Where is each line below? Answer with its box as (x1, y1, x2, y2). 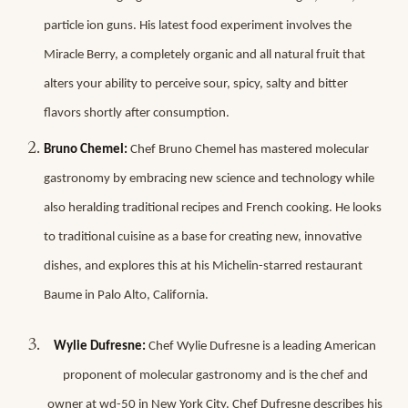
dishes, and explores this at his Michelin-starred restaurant (44, 260, 362, 273)
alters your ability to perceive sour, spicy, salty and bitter (44, 77, 348, 91)
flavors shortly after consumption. (44, 107, 229, 120)
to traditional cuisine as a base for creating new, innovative (44, 230, 362, 244)
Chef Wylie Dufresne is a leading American (146, 340, 376, 353)
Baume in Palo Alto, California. (44, 289, 209, 302)
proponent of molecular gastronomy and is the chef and (62, 369, 368, 382)
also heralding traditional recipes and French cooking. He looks (44, 201, 382, 215)
